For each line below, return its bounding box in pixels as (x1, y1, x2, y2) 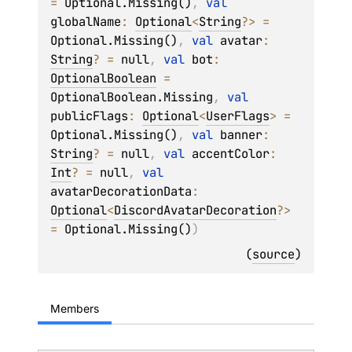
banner (220, 126, 262, 143)
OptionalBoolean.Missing (50, 89, 213, 105)
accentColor (192, 145, 269, 162)
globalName (50, 13, 121, 30)
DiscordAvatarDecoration (114, 202, 277, 218)
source (252, 246, 295, 262)
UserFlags (206, 108, 269, 124)
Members (50, 302, 99, 315)
